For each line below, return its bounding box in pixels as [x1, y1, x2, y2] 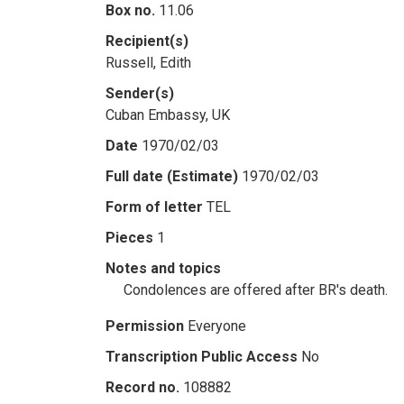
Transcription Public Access [106, 348, 298, 365]
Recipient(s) [106, 32, 188, 50]
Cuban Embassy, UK [106, 106, 230, 124]
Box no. [106, 2, 155, 19]
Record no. [106, 379, 179, 396]
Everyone [188, 317, 246, 335]
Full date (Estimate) [106, 168, 238, 185]
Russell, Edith [106, 54, 191, 71]
